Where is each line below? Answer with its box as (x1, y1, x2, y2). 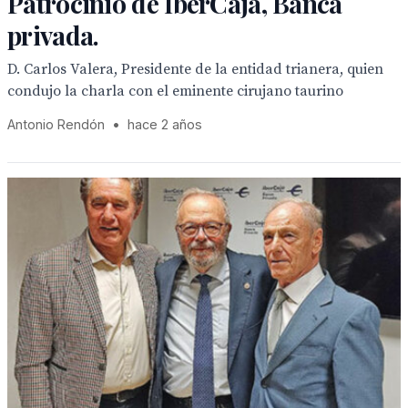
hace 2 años (127, 117, 202, 132)
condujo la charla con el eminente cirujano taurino (7, 82, 343, 100)
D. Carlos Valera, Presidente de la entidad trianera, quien (7, 60, 383, 78)
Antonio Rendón (7, 117, 105, 132)
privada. (7, 18, 99, 52)
